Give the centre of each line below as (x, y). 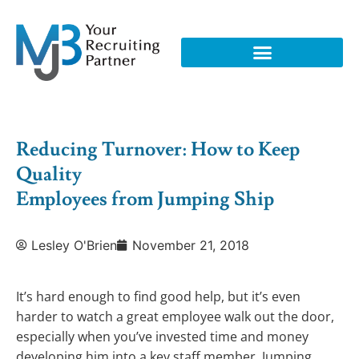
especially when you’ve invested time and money (162, 337)
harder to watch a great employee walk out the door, (175, 317)
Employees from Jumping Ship (145, 200)
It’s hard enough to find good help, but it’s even (158, 297)
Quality (49, 175)
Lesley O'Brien (74, 246)
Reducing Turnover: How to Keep (158, 150)
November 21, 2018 (191, 246)
